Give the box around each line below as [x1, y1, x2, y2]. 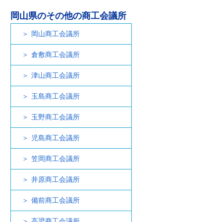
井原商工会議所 [31, 175, 80, 183]
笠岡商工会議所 [31, 155, 80, 163]
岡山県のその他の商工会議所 [10, 11, 126, 21]
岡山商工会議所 [31, 30, 80, 38]
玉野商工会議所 [31, 113, 80, 121]
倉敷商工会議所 [31, 51, 80, 58]
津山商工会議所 [31, 71, 80, 79]
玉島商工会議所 [31, 92, 80, 100]
